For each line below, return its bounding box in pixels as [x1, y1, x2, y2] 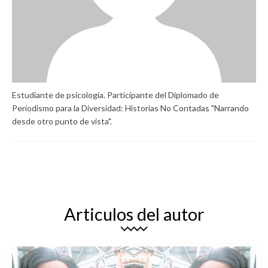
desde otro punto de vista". [12, 116, 112, 127]
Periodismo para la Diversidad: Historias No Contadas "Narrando [12, 103, 249, 114]
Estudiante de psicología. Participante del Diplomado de [12, 90, 219, 100]
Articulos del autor [63, 203, 205, 225]
